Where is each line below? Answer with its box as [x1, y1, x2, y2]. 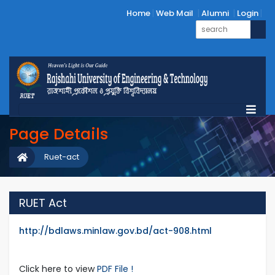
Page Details [9, 123, 108, 145]
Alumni [201, 7, 229, 19]
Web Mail [156, 7, 193, 19]
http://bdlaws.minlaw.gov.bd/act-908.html [19, 224, 212, 237]
